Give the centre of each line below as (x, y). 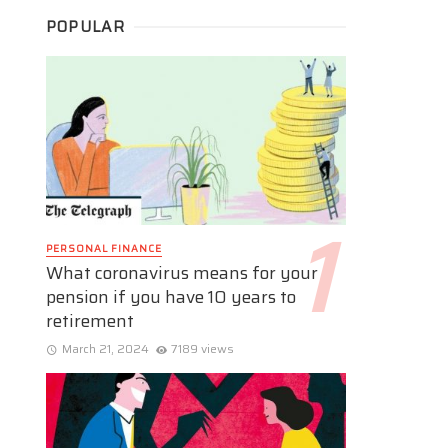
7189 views (203, 349)
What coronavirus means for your (182, 273)
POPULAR (86, 27)
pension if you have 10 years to (171, 297)
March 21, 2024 (105, 349)
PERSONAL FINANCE (104, 249)
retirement (90, 321)
